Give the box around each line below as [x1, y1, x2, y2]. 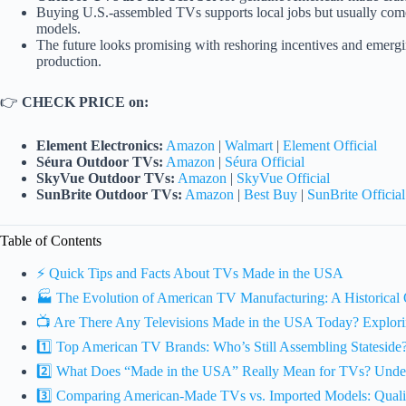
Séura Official [225, 154, 304, 170]
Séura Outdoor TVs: [36, 154, 163, 170]
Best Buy [244, 187, 297, 203]
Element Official [283, 138, 377, 154]
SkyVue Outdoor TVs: [36, 170, 175, 187]
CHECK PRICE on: [22, 94, 149, 111]
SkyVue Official [237, 170, 330, 187]
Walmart [225, 138, 273, 154]
